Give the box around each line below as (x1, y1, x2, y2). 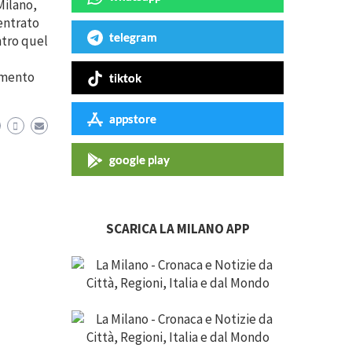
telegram (109, 30, 157, 44)
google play (109, 152, 170, 167)
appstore (109, 112, 156, 126)
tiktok (109, 71, 141, 85)
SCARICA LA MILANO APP (105, 220, 250, 237)
